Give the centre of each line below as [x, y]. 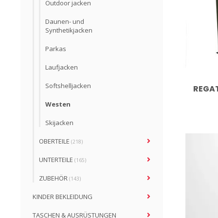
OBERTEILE [55, 141]
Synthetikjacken [69, 30]
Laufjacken [62, 67]
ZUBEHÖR [54, 178]
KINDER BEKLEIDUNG [63, 197]
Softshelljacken [68, 86]
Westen [58, 104]
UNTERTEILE [57, 160]
